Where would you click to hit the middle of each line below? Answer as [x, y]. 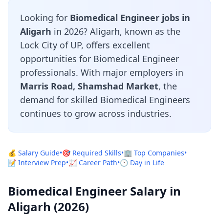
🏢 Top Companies [154, 153]
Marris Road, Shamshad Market [89, 86]
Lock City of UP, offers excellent [85, 45]
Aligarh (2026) [48, 207]
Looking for [45, 18]
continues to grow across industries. [96, 113]
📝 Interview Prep [37, 163]
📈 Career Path [93, 163]
